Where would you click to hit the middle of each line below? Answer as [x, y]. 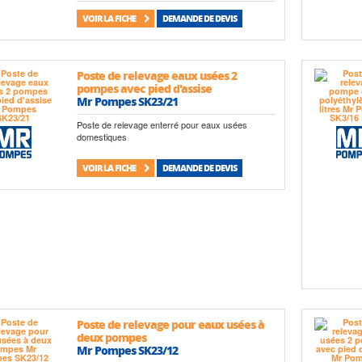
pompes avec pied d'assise [145, 88]
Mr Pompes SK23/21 [128, 101]
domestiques [102, 136]
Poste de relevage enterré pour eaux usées [162, 124]
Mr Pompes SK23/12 [128, 350]
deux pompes [112, 337]
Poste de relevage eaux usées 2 [157, 76]
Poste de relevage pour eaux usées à [171, 324]
